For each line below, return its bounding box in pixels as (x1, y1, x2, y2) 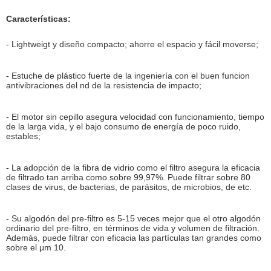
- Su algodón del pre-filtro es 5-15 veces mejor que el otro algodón (6, 213, 261, 223)
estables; (6, 131, 41, 141)
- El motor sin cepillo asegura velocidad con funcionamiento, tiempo (6, 111, 264, 122)
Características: (6, 13, 71, 24)
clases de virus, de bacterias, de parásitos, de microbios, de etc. (6, 181, 252, 192)
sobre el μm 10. (6, 242, 66, 252)
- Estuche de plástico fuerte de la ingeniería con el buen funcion (6, 70, 250, 80)
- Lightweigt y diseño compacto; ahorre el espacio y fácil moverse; (6, 39, 258, 49)
